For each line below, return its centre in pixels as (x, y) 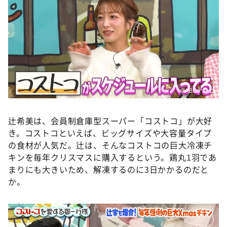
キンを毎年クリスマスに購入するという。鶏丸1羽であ (113, 157)
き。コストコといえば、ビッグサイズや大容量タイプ (110, 133)
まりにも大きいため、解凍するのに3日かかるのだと (109, 169)
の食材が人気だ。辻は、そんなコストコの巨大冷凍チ (110, 145)
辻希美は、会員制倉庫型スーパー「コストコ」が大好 (110, 120)
